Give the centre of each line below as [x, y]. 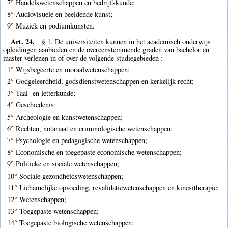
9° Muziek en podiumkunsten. [51, 26]
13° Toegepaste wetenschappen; [53, 211]
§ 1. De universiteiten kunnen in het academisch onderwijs [126, 41]
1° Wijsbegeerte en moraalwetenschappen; [68, 69]
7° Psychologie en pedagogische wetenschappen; [77, 140]
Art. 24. [22, 41]
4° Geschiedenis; [31, 105]
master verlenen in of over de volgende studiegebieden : [83, 58]
